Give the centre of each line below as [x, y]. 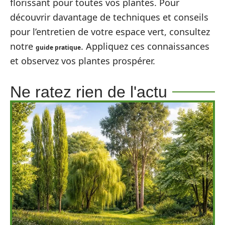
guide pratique [58, 47]
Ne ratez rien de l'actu [89, 92]
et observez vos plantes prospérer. [83, 61]
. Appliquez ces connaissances [145, 46]
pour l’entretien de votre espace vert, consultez [110, 32]
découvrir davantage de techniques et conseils [109, 17]
